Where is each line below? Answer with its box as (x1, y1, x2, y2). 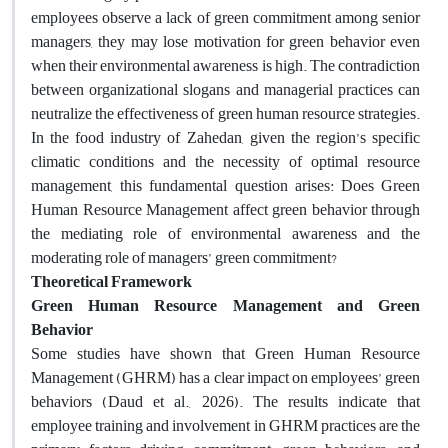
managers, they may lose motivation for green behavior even (31, 26, 420, 57)
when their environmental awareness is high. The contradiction (31, 50, 420, 81)
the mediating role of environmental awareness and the (31, 218, 420, 249)
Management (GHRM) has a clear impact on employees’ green (31, 362, 420, 393)
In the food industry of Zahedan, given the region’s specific (31, 122, 420, 153)
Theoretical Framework (31, 266, 192, 297)
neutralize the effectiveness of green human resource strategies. (31, 98, 420, 129)
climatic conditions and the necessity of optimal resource (31, 146, 420, 177)
